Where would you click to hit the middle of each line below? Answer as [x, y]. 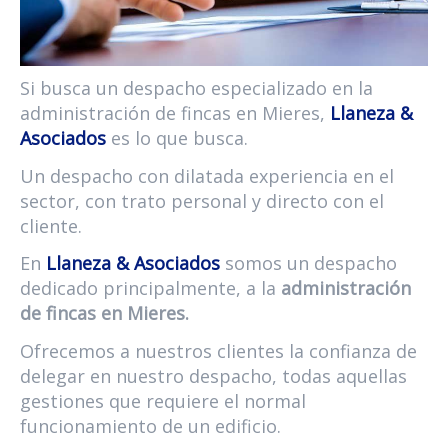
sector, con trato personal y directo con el [202, 200]
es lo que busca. [177, 138]
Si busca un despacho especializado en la [196, 88]
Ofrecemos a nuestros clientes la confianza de [218, 350]
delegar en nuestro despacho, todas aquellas [213, 375]
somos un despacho [308, 263]
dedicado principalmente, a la [150, 288]
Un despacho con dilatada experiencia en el [207, 175]
